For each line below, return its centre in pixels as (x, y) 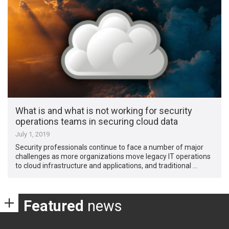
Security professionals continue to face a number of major (110, 147)
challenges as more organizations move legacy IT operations (113, 156)
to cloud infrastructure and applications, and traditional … (107, 165)
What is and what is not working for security (104, 110)
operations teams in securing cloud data (97, 121)
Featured (54, 206)
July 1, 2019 (33, 134)
